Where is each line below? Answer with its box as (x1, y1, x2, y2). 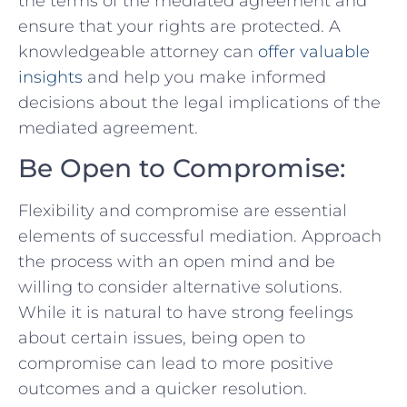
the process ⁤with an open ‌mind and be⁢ (18, 252, 335, 273)
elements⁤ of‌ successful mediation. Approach (18, 226, 382, 247)
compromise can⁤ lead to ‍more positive (18, 353, 333, 374)
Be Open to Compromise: (18, 153, 345, 184)
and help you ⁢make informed (83, 66, 326, 87)
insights (18, 66, 83, 87)
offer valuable (258, 41, 370, 62)
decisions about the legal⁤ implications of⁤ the (18, 92, 381, 113)
